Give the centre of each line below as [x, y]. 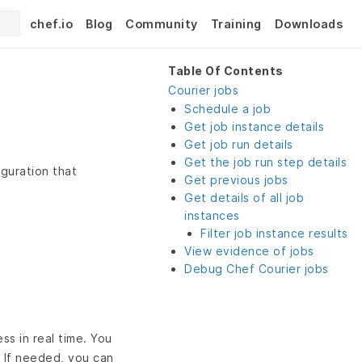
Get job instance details [254, 126]
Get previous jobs [236, 180]
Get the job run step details [265, 162]
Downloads [308, 23]
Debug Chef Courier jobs [257, 269]
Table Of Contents [226, 71]
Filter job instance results [274, 233]
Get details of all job [244, 198]
